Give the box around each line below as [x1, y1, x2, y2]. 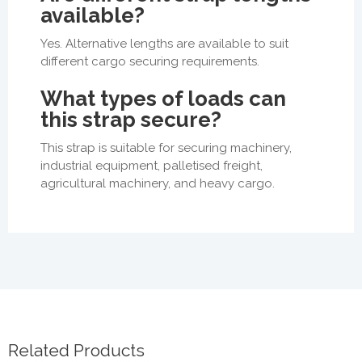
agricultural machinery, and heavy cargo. [40, 175, 275, 191]
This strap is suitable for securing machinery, [40, 140, 292, 155]
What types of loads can [40, 86, 286, 111]
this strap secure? [40, 107, 221, 132]
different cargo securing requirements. [40, 53, 259, 69]
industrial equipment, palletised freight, [40, 158, 263, 173]
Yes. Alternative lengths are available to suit [40, 36, 288, 51]
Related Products [8, 339, 145, 360]
